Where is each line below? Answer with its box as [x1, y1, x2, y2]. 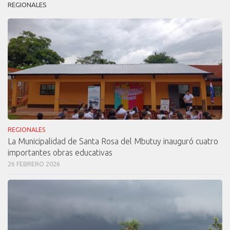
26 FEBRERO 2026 [8, 161, 60, 168]
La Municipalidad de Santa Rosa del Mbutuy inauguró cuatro [8, 137, 218, 146]
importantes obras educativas [8, 148, 112, 158]
